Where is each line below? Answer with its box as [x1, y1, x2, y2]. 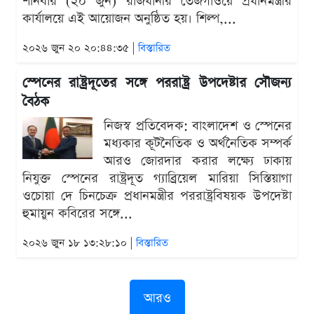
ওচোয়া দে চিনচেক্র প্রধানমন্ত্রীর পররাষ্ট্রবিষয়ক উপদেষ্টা [22, 187, 292, 205]
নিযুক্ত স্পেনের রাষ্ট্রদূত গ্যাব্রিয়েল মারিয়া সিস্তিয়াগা [22, 170, 292, 188]
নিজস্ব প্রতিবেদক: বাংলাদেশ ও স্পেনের [104, 117, 292, 135]
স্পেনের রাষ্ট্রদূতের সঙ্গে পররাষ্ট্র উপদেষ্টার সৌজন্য [22, 74, 292, 93]
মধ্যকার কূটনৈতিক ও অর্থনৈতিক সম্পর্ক [104, 135, 292, 153]
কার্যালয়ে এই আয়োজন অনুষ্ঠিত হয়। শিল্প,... [22, 10, 236, 28]
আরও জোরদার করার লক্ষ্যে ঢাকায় [104, 152, 292, 170]
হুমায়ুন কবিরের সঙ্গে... [22, 205, 132, 223]
